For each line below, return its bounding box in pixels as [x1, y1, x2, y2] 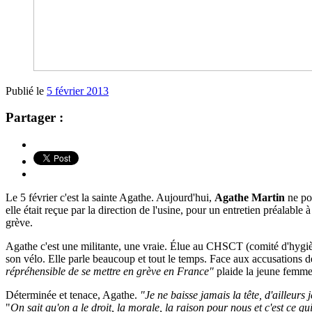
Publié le [6, 84, 47, 97]
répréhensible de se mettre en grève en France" [6, 265, 217, 278]
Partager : [6, 110, 63, 125]
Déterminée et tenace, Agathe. [6, 289, 140, 302]
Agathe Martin [214, 192, 285, 204]
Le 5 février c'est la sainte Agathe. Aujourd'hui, [6, 192, 214, 204]
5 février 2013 [47, 84, 109, 97]
